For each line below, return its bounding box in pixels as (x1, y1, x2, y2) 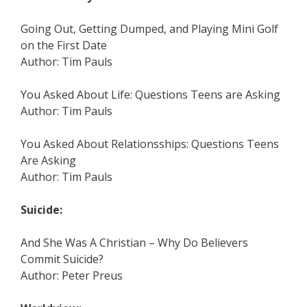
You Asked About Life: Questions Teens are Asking (21, 87, 280, 102)
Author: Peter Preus (21, 268, 123, 283)
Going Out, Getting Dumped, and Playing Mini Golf (21, 21, 278, 36)
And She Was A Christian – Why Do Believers (21, 235, 248, 250)
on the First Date (21, 38, 107, 53)
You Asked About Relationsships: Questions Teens (21, 136, 279, 151)
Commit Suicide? (21, 251, 103, 267)
